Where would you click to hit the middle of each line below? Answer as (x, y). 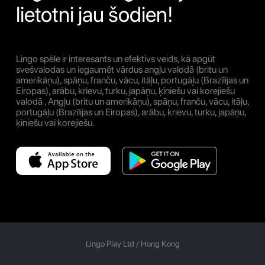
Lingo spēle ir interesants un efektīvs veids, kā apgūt (116, 59)
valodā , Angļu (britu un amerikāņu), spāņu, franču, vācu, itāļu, (132, 102)
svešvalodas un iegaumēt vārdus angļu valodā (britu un (122, 70)
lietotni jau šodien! (95, 15)
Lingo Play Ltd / (113, 244)
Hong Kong (160, 244)
